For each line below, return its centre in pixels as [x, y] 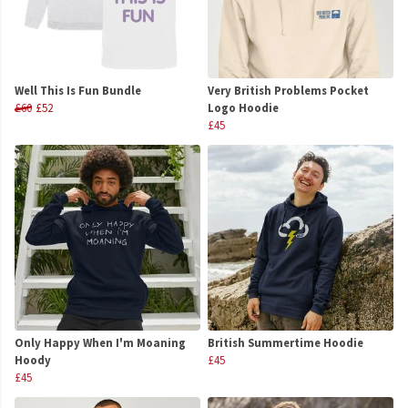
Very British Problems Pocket [288, 91]
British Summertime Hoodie [286, 343]
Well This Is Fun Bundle [78, 91]
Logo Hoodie [243, 108]
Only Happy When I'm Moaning [100, 343]
